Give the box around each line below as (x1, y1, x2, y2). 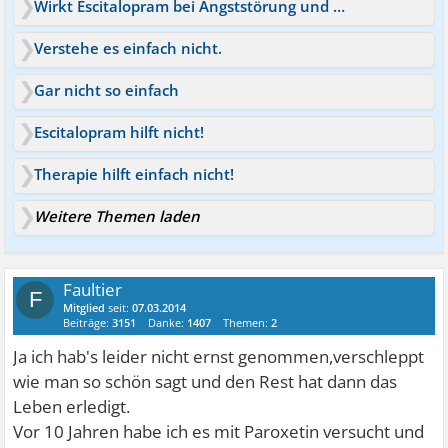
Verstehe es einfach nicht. (34, 38, 223, 58)
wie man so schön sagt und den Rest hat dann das (13, 370, 398, 393)
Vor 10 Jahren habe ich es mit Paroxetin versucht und (13, 420, 425, 443)
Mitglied (63, 300, 106, 315)
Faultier (63, 278, 123, 301)
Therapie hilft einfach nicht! (34, 164, 235, 184)
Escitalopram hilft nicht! (34, 122, 205, 142)
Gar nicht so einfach (34, 80, 180, 100)
